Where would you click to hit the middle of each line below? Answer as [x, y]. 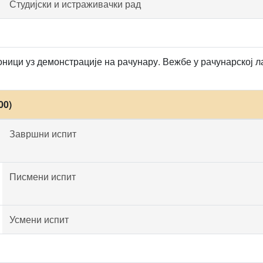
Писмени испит [43, 176]
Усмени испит [39, 219]
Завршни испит [43, 134]
